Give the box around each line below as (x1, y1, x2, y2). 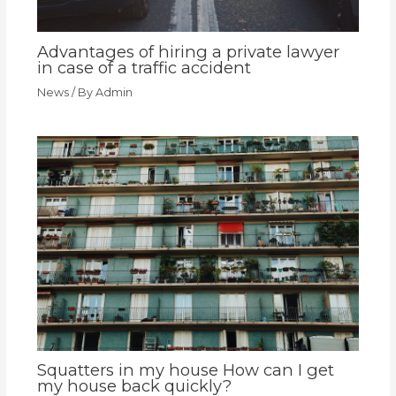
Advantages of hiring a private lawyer (36, 41, 339, 62)
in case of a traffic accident (36, 57, 251, 78)
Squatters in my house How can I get (36, 360, 334, 381)
